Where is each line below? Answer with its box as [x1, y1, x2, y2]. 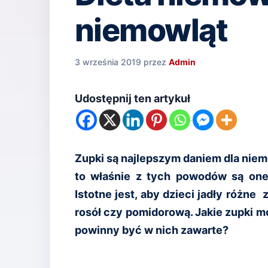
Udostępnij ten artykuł [75, 92, 190, 105]
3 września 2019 [75, 56, 141, 67]
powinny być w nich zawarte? [75, 223, 229, 236]
